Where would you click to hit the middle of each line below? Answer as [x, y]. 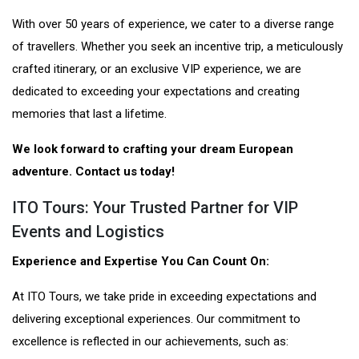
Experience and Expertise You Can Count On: [141, 262]
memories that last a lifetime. [89, 114]
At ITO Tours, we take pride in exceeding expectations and [164, 297]
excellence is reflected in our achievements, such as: [150, 342]
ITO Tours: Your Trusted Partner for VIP [155, 208]
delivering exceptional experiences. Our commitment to [156, 319]
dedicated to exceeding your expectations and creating [156, 92]
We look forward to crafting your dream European [153, 149]
